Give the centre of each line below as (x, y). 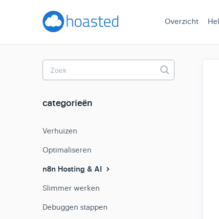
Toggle (176, 73)
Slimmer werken (71, 188)
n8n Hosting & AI (73, 169)
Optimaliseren (67, 150)
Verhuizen (60, 131)
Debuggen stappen (75, 207)
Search (177, 81)
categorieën (67, 103)
